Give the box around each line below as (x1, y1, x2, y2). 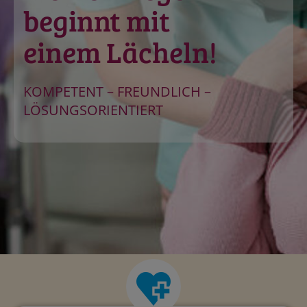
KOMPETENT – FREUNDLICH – (23, 82, 211, 101)
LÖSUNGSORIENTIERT (23, 101, 163, 120)
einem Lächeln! (23, 32, 217, 72)
